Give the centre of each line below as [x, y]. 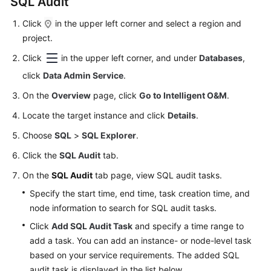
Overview [71, 95]
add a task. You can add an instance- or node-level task [141, 240]
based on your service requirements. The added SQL [135, 255]
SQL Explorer [109, 135]
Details [182, 115]
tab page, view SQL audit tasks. [157, 175]
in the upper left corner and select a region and [147, 23]
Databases [221, 58]
